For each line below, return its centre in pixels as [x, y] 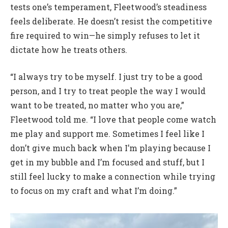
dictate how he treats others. [69, 50]
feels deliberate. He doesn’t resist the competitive [111, 21]
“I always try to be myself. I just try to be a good [106, 77]
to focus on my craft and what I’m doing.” [94, 191]
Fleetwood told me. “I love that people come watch [113, 120]
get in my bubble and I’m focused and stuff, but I [107, 162]
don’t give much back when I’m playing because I [110, 148]
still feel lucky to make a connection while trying [113, 177]
